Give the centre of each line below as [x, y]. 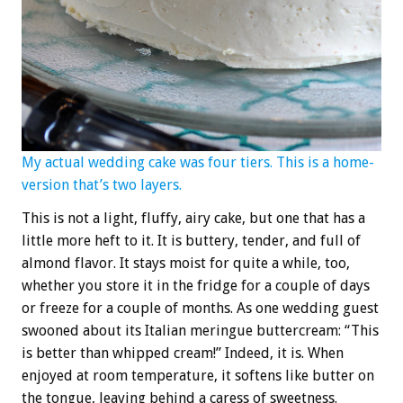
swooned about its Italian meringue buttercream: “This [200, 330]
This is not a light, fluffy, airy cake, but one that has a [193, 218]
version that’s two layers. [102, 184]
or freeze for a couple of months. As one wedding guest [200, 308]
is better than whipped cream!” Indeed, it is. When [183, 353]
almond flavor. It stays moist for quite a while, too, [186, 263]
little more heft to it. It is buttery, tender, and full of [191, 240]
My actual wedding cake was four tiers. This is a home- [198, 162]
